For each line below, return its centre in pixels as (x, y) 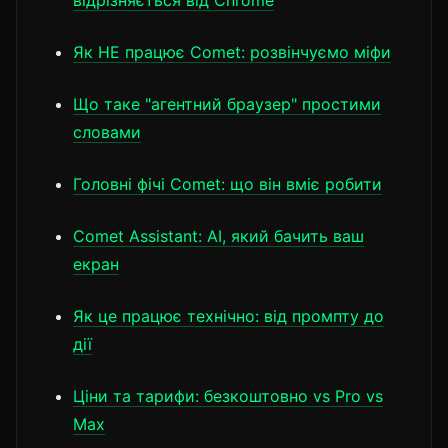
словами (107, 131)
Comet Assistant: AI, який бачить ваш (218, 235)
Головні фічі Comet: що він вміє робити (227, 183)
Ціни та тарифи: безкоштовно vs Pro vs (228, 395)
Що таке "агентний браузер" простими (227, 103)
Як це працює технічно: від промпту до (228, 315)
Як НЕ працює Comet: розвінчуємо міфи (232, 51)
